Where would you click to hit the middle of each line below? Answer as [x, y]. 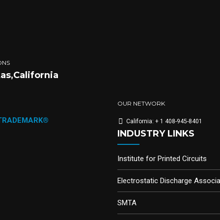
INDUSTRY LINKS [156, 134]
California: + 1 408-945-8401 [164, 122]
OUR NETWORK [141, 104]
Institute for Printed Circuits [162, 159]
